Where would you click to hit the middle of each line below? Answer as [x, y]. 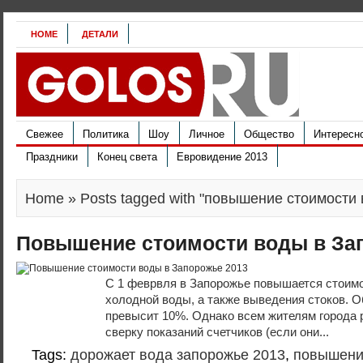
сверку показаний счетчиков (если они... [219, 332]
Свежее [45, 134]
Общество [269, 134]
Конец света [127, 157]
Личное [207, 134]
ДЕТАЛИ [100, 34]
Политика [106, 134]
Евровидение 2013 [222, 157]
